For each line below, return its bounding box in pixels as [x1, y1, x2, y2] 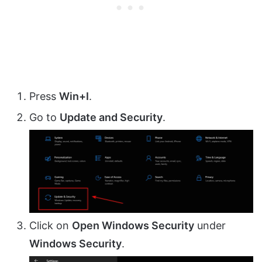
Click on [29, 219, 72, 232]
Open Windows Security [72, 219, 194, 232]
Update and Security [60, 111, 163, 123]
